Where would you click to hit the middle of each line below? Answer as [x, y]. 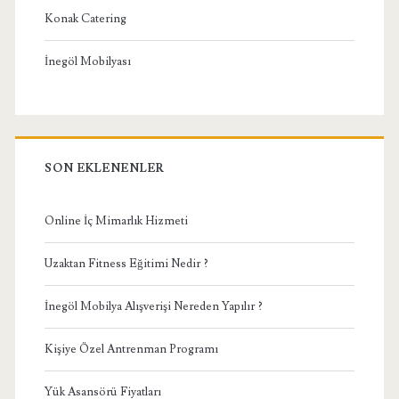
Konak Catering [85, 18]
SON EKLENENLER [105, 168]
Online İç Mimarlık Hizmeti [116, 220]
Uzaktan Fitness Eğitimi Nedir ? [126, 263]
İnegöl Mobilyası [87, 61]
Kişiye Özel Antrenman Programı [131, 349]
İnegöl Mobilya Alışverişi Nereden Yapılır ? [153, 306]
